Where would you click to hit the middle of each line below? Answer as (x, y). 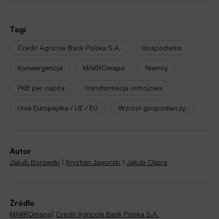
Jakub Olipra (147, 162)
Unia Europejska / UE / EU (58, 108)
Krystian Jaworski (93, 162)
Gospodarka (161, 47)
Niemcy (157, 67)
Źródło (22, 203)
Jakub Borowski (35, 162)
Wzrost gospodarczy (152, 108)
